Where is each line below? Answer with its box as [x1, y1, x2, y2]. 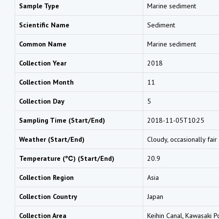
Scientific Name [19, 20, 69, 29]
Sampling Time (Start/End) [19, 115, 105, 125]
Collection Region [19, 173, 74, 182]
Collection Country [19, 192, 77, 201]
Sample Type [19, 1, 59, 10]
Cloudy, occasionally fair [147, 134, 217, 144]
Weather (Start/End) [19, 134, 85, 144]
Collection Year [19, 58, 66, 67]
